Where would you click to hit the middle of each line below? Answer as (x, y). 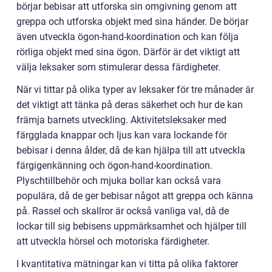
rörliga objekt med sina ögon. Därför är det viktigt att (128, 52)
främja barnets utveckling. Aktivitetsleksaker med (121, 120)
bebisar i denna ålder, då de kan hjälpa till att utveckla (131, 151)
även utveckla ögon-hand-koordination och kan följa (127, 37)
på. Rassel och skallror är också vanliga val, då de (123, 211)
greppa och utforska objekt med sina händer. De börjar (132, 22)
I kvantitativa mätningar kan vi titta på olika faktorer (127, 264)
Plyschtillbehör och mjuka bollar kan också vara (119, 181)
